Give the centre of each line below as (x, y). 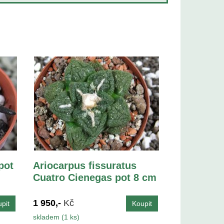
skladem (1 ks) (56, 217)
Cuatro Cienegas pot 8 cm (95, 177)
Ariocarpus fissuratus (85, 165)
